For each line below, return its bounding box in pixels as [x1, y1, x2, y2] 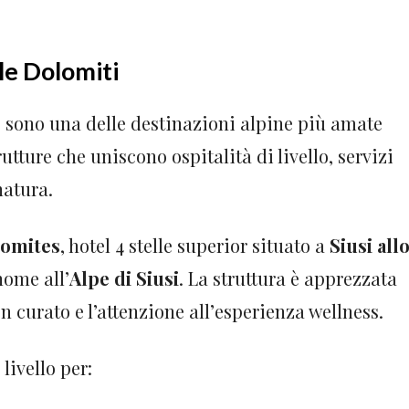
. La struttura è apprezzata [179, 266, 397, 291]
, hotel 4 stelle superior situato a [60, 233, 330, 258]
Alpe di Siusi [69, 266, 179, 291]
